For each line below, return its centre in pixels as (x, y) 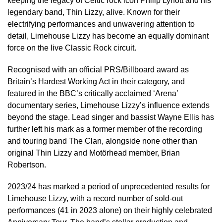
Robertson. (27, 165)
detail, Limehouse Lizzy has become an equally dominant (108, 36)
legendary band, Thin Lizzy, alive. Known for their (94, 12)
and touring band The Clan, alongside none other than (102, 141)
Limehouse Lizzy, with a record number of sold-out (95, 198)
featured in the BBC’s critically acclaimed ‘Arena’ (93, 93)
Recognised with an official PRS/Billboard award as (98, 70)
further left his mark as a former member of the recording (105, 129)
